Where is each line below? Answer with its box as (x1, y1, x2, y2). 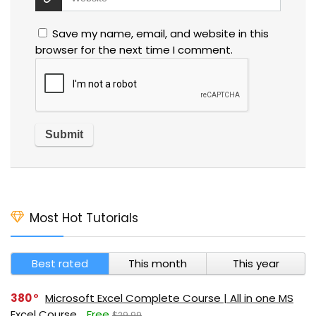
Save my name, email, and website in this (52, 25, 269, 41)
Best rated (31, 255, 88, 271)
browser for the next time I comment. (35, 42, 233, 57)
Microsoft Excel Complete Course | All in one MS (45, 290, 293, 305)
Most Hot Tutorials (30, 209, 138, 226)
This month (128, 255, 187, 271)
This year (232, 255, 279, 271)
